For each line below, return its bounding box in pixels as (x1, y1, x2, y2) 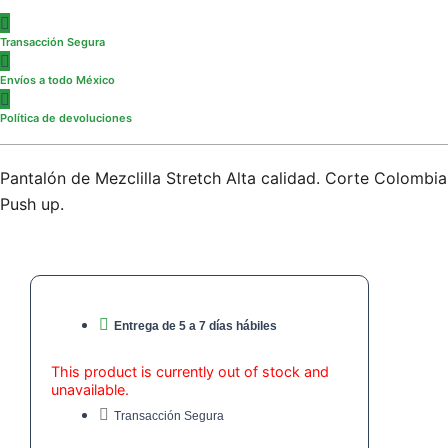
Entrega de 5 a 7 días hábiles (114, 319, 277, 334)
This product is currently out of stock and (51, 363, 329, 381)
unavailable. (51, 381, 129, 399)
